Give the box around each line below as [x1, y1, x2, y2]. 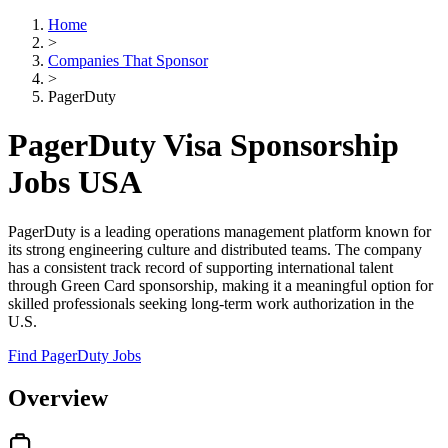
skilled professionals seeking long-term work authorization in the [8, 294, 414, 312]
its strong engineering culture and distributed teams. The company [8, 240, 422, 258]
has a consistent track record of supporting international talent [8, 258, 393, 276]
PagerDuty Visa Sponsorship [8, 127, 399, 164]
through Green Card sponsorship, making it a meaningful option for [8, 276, 433, 294]
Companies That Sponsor [48, 52, 208, 69]
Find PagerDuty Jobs [8, 346, 141, 364]
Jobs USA [8, 164, 142, 201]
